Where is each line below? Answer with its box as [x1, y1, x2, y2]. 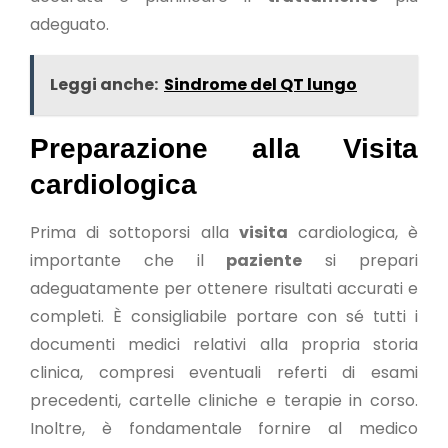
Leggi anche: [50, 73, 158, 96]
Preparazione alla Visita [30, 133, 418, 164]
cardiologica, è [287, 221, 419, 244]
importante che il [30, 249, 227, 272]
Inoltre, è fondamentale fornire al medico [30, 417, 418, 440]
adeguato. [30, 13, 109, 36]
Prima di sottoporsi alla [30, 221, 239, 244]
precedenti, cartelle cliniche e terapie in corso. [30, 389, 418, 412]
